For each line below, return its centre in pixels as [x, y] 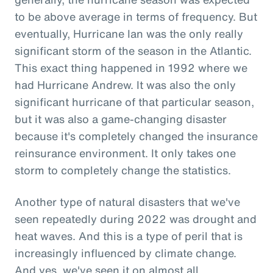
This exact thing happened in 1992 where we [131, 67]
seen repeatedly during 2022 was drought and [136, 218]
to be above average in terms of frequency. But [136, 16]
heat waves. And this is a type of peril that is [129, 236]
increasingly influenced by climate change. [126, 253]
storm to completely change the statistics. [123, 170]
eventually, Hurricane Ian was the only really [129, 33]
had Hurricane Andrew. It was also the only [125, 84]
